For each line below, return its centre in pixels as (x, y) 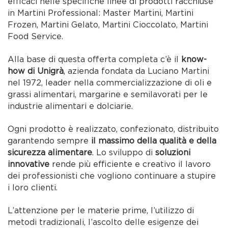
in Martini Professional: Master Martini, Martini (101, 13)
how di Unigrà (36, 71)
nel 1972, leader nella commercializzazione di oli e (110, 83)
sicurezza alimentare (50, 152)
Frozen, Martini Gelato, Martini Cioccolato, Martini (108, 25)
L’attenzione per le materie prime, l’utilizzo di (101, 210)
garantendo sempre (50, 141)
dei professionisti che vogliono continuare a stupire (112, 176)
